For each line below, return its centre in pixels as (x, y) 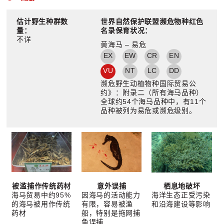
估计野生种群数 (42, 21)
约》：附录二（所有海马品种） (152, 92)
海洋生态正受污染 (181, 195)
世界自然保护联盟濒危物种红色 (152, 21)
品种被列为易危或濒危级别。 (148, 110)
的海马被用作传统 (41, 204)
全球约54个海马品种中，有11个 (153, 101)
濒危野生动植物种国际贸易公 (148, 83)
